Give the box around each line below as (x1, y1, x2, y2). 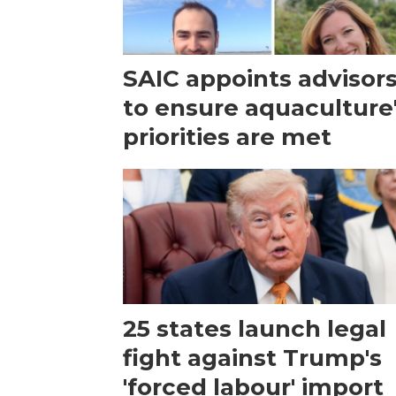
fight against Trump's (123, 343, 383, 372)
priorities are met (123, 123, 332, 152)
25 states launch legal (123, 314, 387, 343)
